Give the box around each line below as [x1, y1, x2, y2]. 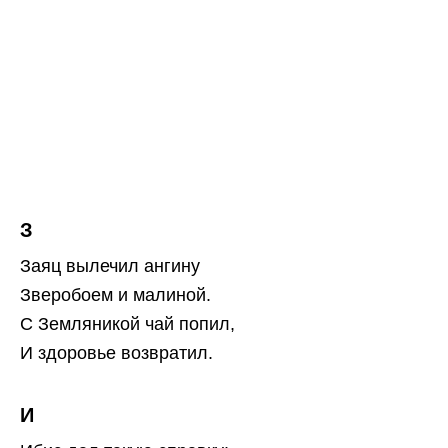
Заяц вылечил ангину [20, 255, 200, 276]
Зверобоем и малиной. [20, 284, 211, 305]
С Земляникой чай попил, [20, 313, 235, 334]
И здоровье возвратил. [20, 342, 213, 363]
